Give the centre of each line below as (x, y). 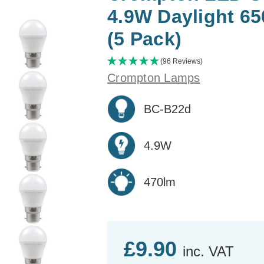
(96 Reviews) (181, 61)
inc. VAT (208, 251)
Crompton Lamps (154, 77)
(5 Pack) (144, 39)
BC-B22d (167, 109)
